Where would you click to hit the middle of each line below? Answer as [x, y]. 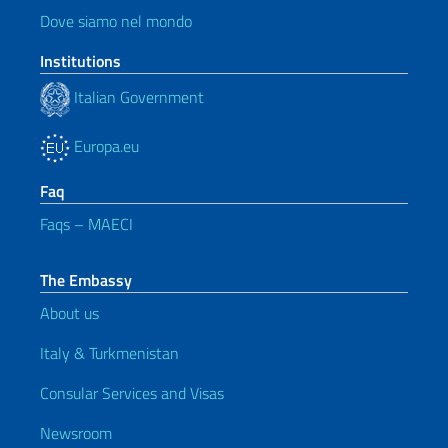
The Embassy [86, 279]
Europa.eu [104, 145]
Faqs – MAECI [86, 223]
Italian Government [137, 97]
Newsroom [76, 432]
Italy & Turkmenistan [109, 352]
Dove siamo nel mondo [116, 20]
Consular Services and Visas [132, 392]
